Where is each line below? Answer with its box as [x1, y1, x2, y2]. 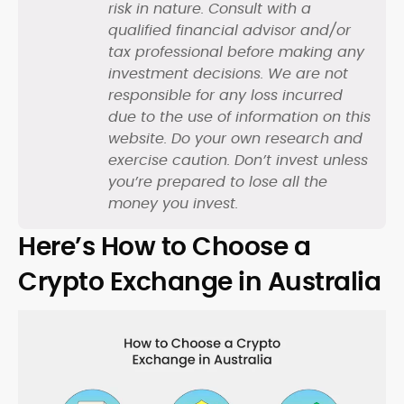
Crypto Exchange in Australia [18, 264, 381, 300]
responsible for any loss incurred [108, 85, 343, 106]
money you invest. [108, 193, 238, 215]
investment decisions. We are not [108, 63, 348, 85]
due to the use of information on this [108, 106, 371, 128]
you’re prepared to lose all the [108, 171, 327, 193]
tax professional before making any [108, 41, 364, 63]
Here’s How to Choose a [18, 229, 310, 265]
